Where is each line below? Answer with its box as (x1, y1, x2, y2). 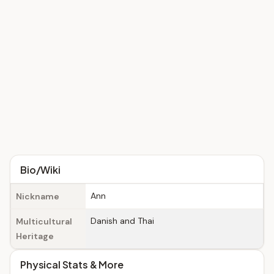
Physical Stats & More (20, 258, 124, 271)
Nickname (16, 191, 59, 202)
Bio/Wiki (20, 163, 61, 176)
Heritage (16, 231, 54, 242)
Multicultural (16, 216, 72, 227)
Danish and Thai (91, 215, 154, 226)
